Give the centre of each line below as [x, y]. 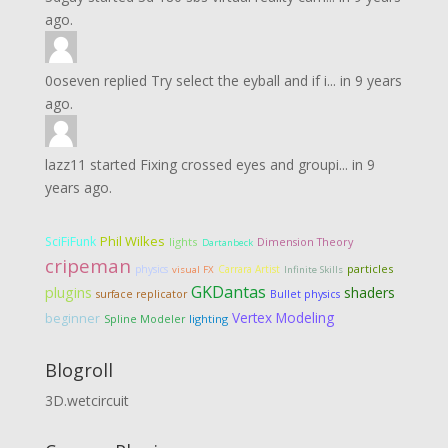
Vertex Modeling [282, 317]
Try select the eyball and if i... [243, 80]
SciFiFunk [70, 241]
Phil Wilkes [132, 241]
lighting [208, 318]
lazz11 [65, 164]
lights [183, 241]
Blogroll [78, 370]
